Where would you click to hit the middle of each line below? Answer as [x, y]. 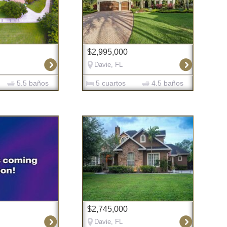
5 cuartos [110, 83]
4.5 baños [167, 83]
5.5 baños [31, 83]
